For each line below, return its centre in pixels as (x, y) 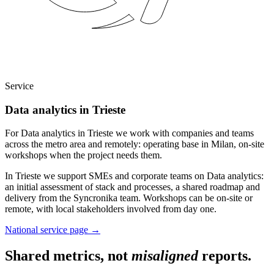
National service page (46, 230)
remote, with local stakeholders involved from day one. (111, 209)
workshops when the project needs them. (83, 155)
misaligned (165, 256)
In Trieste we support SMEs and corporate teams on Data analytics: (134, 176)
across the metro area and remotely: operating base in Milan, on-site (135, 144)
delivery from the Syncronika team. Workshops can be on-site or (129, 198)
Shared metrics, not (68, 256)
